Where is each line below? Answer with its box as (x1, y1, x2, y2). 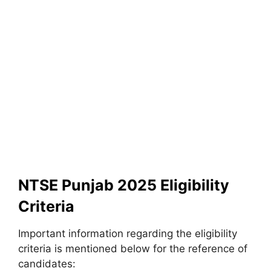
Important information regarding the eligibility (18, 227, 237, 240)
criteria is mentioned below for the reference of (18, 243, 247, 255)
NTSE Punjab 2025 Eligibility (18, 176, 229, 194)
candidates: (18, 258, 76, 270)
